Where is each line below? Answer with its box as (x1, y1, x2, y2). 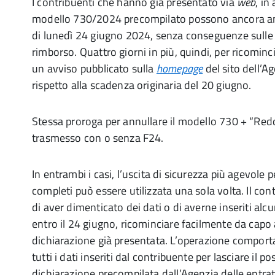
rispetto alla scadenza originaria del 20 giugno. (32, 77, 252, 93)
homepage (156, 60, 203, 77)
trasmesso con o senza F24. (32, 130, 164, 146)
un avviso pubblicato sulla (32, 60, 157, 77)
